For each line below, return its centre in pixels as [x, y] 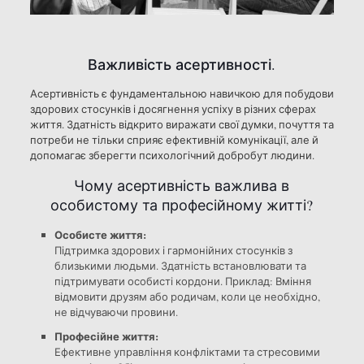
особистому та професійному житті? [182, 204]
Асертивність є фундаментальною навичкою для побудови [182, 93]
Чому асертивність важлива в [182, 185]
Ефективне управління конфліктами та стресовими [187, 351]
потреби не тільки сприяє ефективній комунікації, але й [174, 139]
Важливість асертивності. [182, 64]
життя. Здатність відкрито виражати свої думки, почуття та [182, 124]
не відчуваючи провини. [116, 312]
